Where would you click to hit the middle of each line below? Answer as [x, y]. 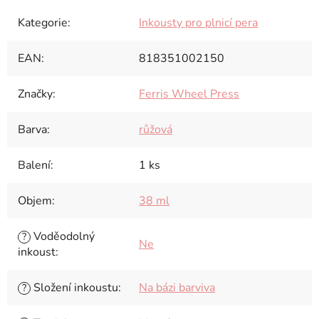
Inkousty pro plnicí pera [198, 23]
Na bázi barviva [177, 288]
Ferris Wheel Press [189, 94]
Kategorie [43, 23]
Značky [35, 94]
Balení [34, 165]
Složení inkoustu [74, 288]
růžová [156, 130]
